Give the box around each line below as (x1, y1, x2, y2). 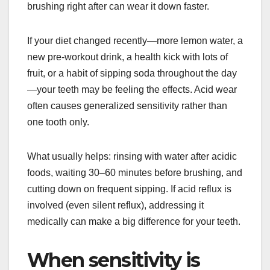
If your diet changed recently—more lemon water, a (27, 35, 243, 46)
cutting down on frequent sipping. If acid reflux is (27, 183, 231, 194)
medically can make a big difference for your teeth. (27, 216, 240, 227)
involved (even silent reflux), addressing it (27, 199, 204, 210)
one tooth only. (27, 116, 89, 127)
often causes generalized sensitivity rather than (27, 100, 227, 111)
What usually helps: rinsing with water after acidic (27, 151, 237, 162)
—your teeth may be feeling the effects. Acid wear (27, 84, 237, 95)
